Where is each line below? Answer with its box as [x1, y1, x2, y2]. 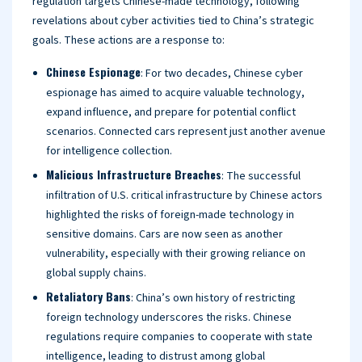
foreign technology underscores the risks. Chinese [46, 309, 292, 326]
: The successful [221, 168, 301, 184]
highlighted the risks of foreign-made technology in [46, 207, 294, 223]
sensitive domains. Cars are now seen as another [46, 226, 283, 242]
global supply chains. [46, 265, 146, 281]
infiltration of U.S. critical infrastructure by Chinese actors [46, 187, 322, 204]
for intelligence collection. [46, 143, 172, 159]
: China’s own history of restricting [131, 290, 296, 306]
